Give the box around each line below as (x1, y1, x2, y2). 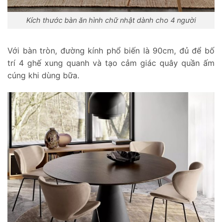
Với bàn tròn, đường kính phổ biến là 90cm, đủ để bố (7, 46, 215, 56)
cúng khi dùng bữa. (7, 70, 79, 81)
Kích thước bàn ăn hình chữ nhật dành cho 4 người (26, 16, 196, 25)
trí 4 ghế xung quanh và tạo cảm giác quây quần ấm (7, 58, 215, 68)
